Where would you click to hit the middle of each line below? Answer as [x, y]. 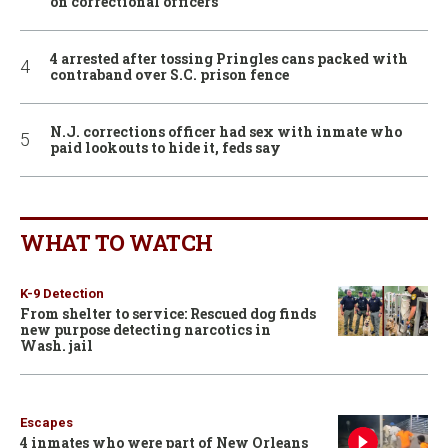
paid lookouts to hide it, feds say [165, 147]
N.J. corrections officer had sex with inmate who [226, 131]
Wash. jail [56, 345]
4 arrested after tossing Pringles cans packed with [229, 58]
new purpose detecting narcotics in [145, 329]
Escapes [46, 422]
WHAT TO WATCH [116, 242]
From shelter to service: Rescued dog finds [168, 313]
